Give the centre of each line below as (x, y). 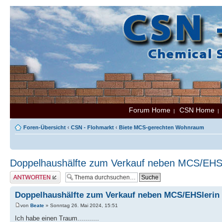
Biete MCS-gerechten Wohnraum (162, 127)
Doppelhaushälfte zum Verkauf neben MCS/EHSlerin (117, 195)
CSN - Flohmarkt (92, 127)
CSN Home (197, 110)
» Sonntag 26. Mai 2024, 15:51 (81, 206)
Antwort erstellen (30, 174)
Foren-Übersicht (45, 127)
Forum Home (150, 110)
